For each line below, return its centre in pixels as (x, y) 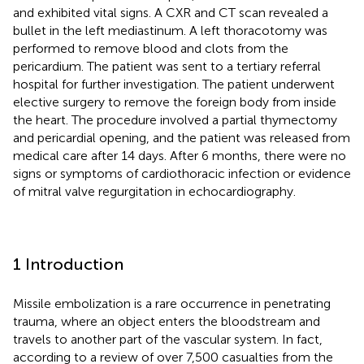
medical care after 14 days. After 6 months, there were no (180, 155)
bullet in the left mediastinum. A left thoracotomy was (170, 30)
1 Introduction (68, 264)
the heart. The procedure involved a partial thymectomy (175, 119)
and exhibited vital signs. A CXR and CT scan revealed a (171, 12)
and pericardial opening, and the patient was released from (182, 137)
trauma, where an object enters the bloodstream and (167, 321)
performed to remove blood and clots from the (151, 48)
